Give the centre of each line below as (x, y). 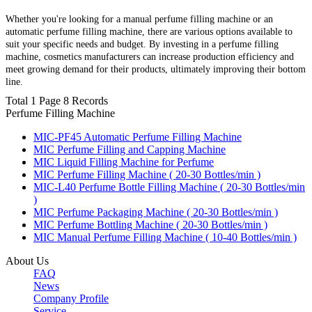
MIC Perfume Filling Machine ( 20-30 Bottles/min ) (147, 174)
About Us (27, 260)
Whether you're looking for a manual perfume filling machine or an (139, 19)
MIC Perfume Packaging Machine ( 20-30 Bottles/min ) (156, 212)
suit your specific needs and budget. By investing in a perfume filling (142, 44)
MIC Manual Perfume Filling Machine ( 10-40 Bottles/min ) (165, 237)
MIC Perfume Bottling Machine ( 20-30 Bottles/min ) (150, 224)
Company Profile (71, 298)
